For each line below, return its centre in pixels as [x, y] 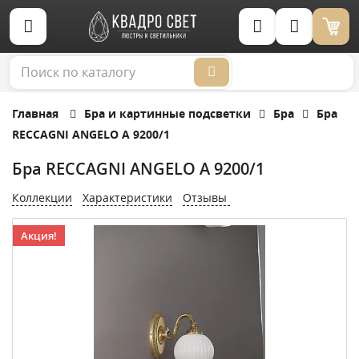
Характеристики [127, 198]
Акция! [39, 236]
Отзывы [206, 198]
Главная [35, 113]
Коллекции [42, 198]
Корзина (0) [343, 40]
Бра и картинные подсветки [167, 113]
